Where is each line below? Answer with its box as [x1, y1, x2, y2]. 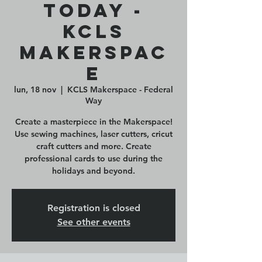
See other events [57, 216, 130, 227]
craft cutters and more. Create [36, 141, 151, 151]
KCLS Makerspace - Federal [67, 84, 173, 95]
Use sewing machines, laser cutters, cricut [15, 129, 173, 139]
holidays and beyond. [52, 166, 135, 176]
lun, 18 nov [14, 84, 56, 95]
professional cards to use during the [25, 153, 163, 164]
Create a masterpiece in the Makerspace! [15, 116, 173, 127]
